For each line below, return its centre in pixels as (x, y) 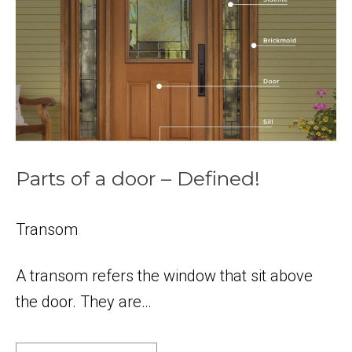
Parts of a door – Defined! (138, 178)
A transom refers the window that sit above (164, 275)
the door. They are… (84, 301)
